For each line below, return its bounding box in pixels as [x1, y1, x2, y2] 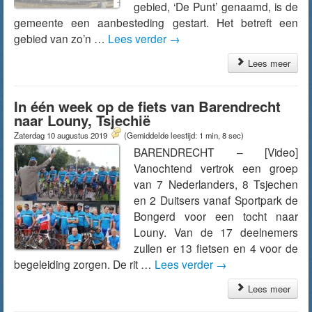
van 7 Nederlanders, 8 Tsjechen [134, 176, 298, 192]
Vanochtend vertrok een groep [134, 160, 298, 175]
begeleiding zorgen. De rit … [14, 256, 155, 272]
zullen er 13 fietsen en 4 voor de [134, 240, 298, 256]
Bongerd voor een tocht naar [134, 208, 298, 224]
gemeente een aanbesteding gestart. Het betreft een [14, 15, 298, 30]
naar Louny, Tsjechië [14, 110, 150, 130]
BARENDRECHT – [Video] [134, 144, 298, 159]
